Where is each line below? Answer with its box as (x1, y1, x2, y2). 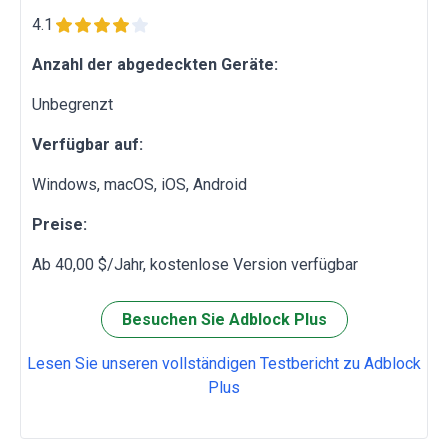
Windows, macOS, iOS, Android (32, 175, 247, 195)
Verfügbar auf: (32, 135, 143, 155)
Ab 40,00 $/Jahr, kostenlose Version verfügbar (32, 255, 358, 275)
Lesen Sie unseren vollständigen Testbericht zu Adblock (27, 354, 421, 374)
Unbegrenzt (32, 95, 113, 115)
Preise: (32, 215, 87, 235)
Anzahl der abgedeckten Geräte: (32, 55, 278, 75)
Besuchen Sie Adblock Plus (121, 310, 327, 330)
